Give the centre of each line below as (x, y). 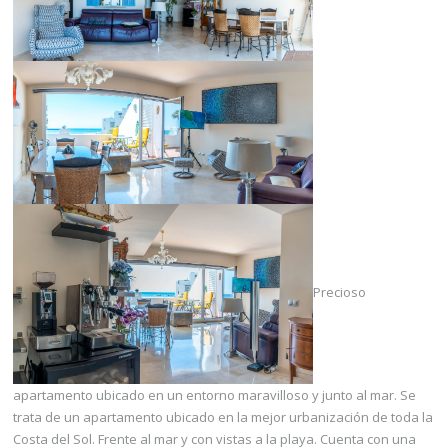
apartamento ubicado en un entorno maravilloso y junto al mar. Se (214, 394)
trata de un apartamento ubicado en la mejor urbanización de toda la (223, 416)
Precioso (339, 292)
